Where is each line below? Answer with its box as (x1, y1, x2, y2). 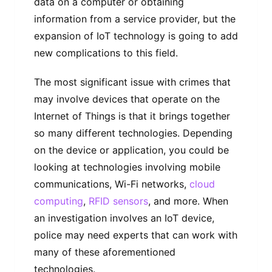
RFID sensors (89, 194, 148, 207)
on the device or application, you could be (34, 143, 229, 156)
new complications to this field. (34, 46, 178, 59)
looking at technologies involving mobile (34, 160, 220, 173)
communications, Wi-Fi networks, (34, 177, 189, 190)
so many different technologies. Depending (34, 126, 233, 139)
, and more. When (148, 194, 228, 207)
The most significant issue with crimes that (34, 75, 231, 88)
